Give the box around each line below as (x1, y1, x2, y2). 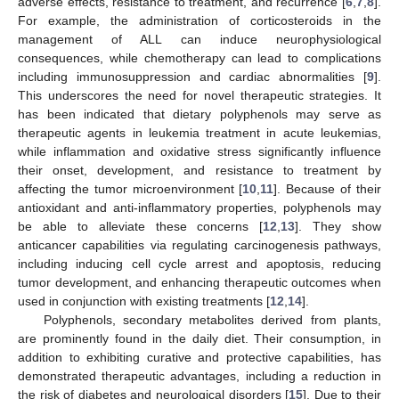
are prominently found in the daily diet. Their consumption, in (18, 330, 381, 346)
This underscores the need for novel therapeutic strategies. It (18, 87, 381, 102)
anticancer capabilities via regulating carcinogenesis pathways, (18, 237, 381, 252)
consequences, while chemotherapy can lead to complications (18, 50, 381, 65)
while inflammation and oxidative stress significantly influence (18, 143, 381, 159)
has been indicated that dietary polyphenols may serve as (18, 106, 381, 121)
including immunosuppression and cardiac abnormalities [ (18, 69, 367, 84)
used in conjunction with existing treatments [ (18, 293, 270, 308)
